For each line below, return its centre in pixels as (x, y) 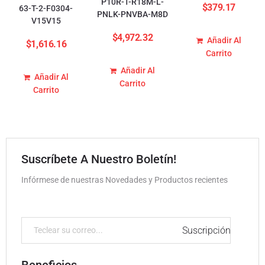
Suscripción (206, 231)
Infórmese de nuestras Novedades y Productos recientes (125, 180)
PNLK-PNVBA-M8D (132, 14)
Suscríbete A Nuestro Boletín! (99, 159)
